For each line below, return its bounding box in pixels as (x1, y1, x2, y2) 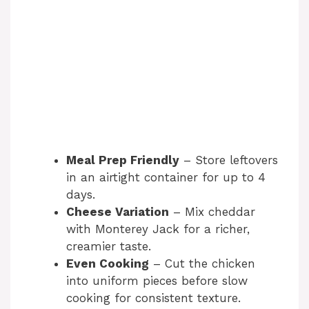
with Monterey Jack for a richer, (66, 221, 250, 236)
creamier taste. (66, 239, 151, 253)
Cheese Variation (66, 204, 169, 219)
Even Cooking (66, 256, 149, 270)
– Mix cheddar (169, 204, 255, 219)
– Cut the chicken (149, 256, 255, 270)
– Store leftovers (179, 152, 278, 167)
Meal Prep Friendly (66, 152, 179, 167)
